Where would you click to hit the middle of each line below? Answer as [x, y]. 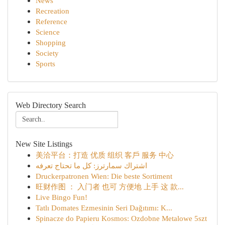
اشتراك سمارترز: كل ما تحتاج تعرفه [91, 165]
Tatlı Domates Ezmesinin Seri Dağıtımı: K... [104, 208]
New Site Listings [44, 144]
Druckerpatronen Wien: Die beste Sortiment [104, 176]
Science [48, 32]
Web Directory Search [51, 105]
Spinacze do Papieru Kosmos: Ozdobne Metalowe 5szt [121, 218]
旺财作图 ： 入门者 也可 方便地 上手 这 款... [110, 187]
